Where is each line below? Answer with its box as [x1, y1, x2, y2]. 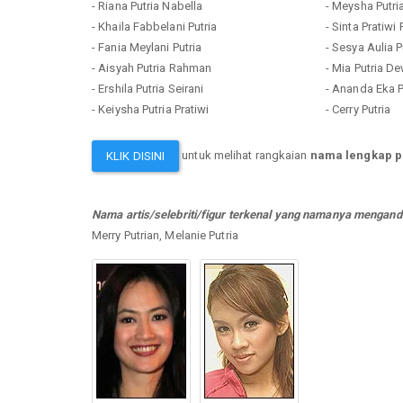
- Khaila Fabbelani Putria [92, 19, 218, 33]
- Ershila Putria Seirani [92, 81, 204, 95]
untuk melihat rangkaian [179, 148, 310, 162]
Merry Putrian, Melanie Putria [92, 228, 238, 242]
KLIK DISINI [106, 148, 166, 163]
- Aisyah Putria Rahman [92, 60, 212, 75]
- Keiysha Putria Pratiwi [92, 102, 210, 116]
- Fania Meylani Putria [92, 40, 202, 54]
